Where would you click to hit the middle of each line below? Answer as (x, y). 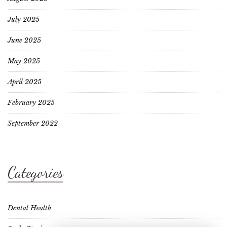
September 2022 (33, 123)
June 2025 (24, 40)
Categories (35, 172)
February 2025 (31, 103)
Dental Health (29, 208)
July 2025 (24, 20)
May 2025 (24, 61)
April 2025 (25, 82)
